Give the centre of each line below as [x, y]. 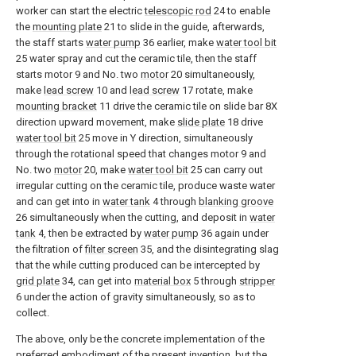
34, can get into [97, 281]
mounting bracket [56, 106]
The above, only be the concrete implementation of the [140, 339]
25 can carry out [226, 170]
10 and [112, 90]
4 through [174, 201]
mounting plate [67, 27]
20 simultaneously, [212, 74]
